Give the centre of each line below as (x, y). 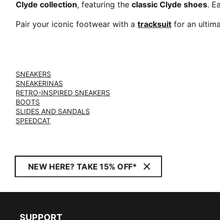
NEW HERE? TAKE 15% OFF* (82, 166)
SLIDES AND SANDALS (53, 111)
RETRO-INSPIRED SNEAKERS (63, 93)
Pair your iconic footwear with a (77, 24)
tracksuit (154, 24)
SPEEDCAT (33, 121)
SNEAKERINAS (39, 83)
